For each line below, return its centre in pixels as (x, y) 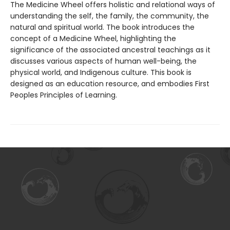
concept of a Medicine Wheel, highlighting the (93, 38)
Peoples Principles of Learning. (64, 95)
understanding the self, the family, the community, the (110, 16)
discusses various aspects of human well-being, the (103, 61)
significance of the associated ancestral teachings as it (110, 50)
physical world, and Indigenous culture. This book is (101, 72)
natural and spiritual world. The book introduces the (102, 27)
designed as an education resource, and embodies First (110, 83)
